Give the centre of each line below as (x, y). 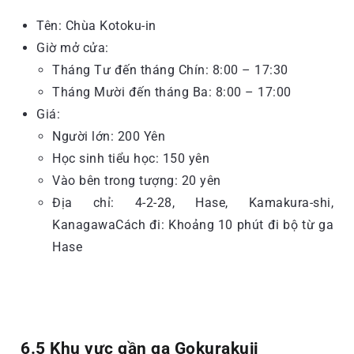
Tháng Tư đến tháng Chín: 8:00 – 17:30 (170, 70)
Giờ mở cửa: (73, 47)
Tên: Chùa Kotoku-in (96, 25)
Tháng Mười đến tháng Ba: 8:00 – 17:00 (172, 92)
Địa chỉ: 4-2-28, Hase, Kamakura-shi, (193, 202)
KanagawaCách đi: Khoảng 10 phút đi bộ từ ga (193, 224)
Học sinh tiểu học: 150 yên (131, 158)
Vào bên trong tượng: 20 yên (137, 180)
